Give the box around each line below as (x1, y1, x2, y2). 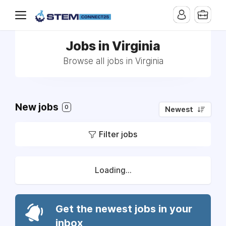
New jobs (15, 101, 61, 113)
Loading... (94, 165, 132, 175)
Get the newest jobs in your (55, 203, 192, 215)
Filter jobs (99, 129, 137, 139)
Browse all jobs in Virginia (63, 56, 163, 66)
